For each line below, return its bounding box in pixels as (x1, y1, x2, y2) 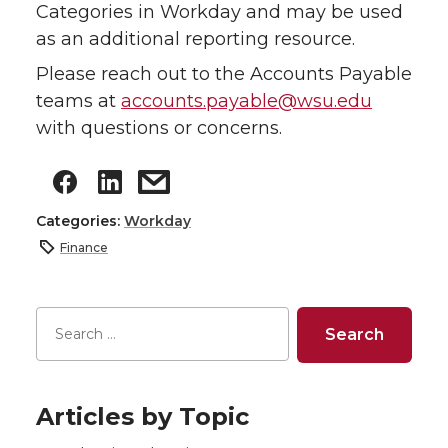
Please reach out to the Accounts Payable (36, 63, 412, 86)
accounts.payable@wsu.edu (121, 90, 372, 113)
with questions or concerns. (36, 117, 282, 140)
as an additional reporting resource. (36, 28, 355, 51)
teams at (36, 90, 121, 113)
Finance (60, 239, 108, 255)
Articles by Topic (36, 401, 249, 431)
